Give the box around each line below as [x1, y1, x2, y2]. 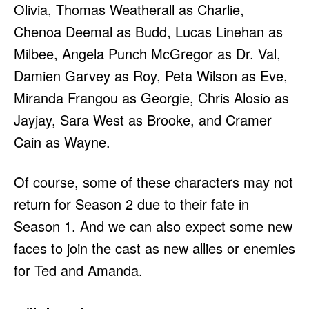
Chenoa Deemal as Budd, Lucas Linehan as [14, 21, 283, 42]
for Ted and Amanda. [14, 260, 143, 281]
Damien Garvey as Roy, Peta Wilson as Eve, [14, 66, 288, 86]
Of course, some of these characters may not [14, 172, 293, 192]
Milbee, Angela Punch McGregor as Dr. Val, [14, 43, 281, 64]
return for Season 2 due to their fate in [14, 194, 249, 215]
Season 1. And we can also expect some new [14, 216, 292, 237]
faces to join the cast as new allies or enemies [14, 238, 295, 259]
